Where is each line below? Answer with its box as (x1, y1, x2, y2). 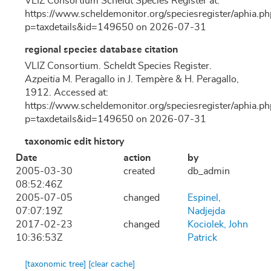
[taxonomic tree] (25, 260, 88, 269)
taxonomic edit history (25, 137, 124, 147)
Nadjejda (188, 206, 225, 217)
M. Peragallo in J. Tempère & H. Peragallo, (60, 74, 239, 85)
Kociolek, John (188, 220, 248, 230)
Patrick (188, 233, 217, 243)
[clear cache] (88, 260, 135, 269)
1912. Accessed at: (25, 88, 108, 98)
